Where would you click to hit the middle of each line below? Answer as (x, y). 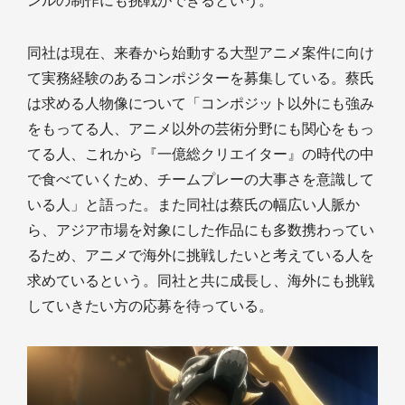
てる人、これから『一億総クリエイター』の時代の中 (201, 154)
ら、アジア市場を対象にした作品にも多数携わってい (201, 230)
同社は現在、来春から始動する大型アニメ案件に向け (201, 53)
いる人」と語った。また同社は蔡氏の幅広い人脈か (193, 205)
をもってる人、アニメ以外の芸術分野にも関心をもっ (201, 129)
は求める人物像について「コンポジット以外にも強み (201, 104)
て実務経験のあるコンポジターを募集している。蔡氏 (201, 78)
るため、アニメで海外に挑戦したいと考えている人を (201, 255)
